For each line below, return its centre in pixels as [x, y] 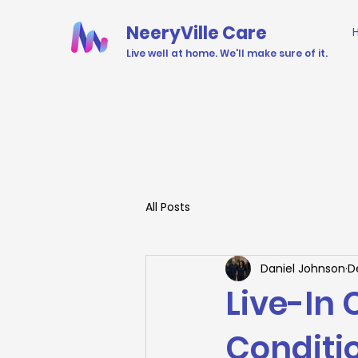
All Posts [168, 207]
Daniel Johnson [303, 268]
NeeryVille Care [197, 33]
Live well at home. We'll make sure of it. [227, 53]
